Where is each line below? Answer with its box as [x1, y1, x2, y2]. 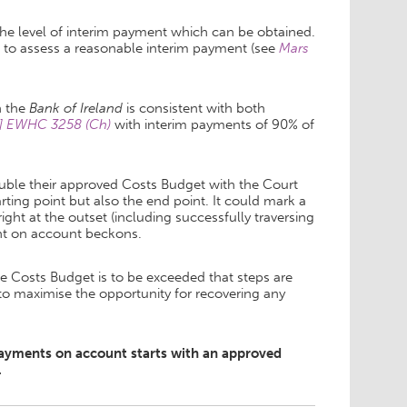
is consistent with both [126, 100, 265, 117]
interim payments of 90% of [144, 116, 314, 134]
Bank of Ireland [29, 100, 126, 117]
